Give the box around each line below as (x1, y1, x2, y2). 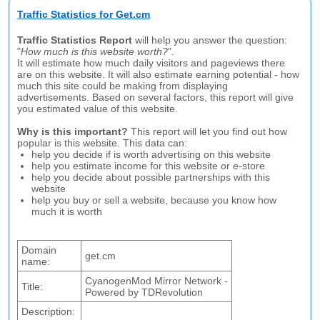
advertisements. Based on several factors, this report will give (17, 91, 294, 103)
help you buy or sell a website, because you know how (31, 194, 277, 206)
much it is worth (31, 206, 103, 217)
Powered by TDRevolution (85, 286, 204, 298)
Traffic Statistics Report (17, 34, 133, 46)
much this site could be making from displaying (17, 80, 229, 91)
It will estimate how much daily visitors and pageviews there (17, 57, 286, 69)
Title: (21, 281, 44, 292)
